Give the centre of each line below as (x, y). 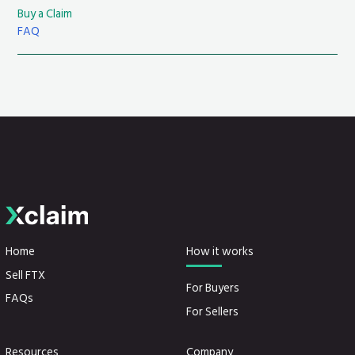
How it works (220, 252)
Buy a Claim (45, 13)
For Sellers (213, 311)
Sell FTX (26, 275)
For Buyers (213, 288)
